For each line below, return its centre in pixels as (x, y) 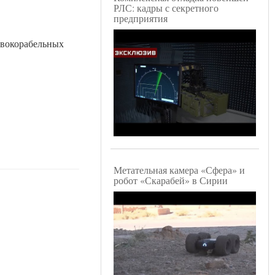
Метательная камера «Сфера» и (179, 170)
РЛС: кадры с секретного (166, 8)
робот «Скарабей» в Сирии (171, 180)
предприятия (141, 18)
